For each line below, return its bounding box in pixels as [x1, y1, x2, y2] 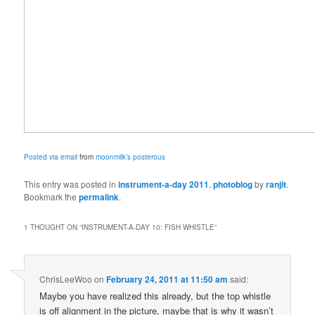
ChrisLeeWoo [39, 272, 93, 285]
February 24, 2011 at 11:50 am [106, 272, 229, 285]
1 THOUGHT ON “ [24, 221, 82, 232]
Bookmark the [24, 190, 79, 202]
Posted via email [24, 152, 78, 162]
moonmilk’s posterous [96, 152, 166, 162]
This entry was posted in [24, 177, 119, 190]
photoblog [213, 177, 253, 191]
